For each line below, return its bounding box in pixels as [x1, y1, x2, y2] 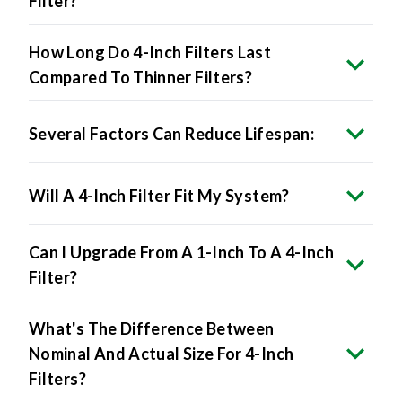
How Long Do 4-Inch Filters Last [29, 42, 272, 63]
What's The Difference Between [29, 319, 275, 339]
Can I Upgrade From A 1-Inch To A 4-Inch [29, 242, 335, 263]
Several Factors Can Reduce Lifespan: [29, 124, 314, 144]
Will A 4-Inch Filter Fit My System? [29, 186, 290, 206]
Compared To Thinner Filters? [29, 67, 253, 88]
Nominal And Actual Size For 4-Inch [29, 344, 294, 364]
